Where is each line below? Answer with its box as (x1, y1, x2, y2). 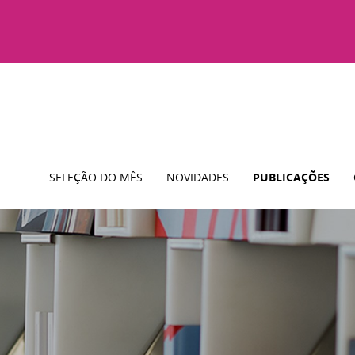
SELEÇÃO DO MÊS (49, 170, 143, 185)
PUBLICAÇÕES (253, 170, 330, 185)
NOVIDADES (166, 170, 229, 185)
